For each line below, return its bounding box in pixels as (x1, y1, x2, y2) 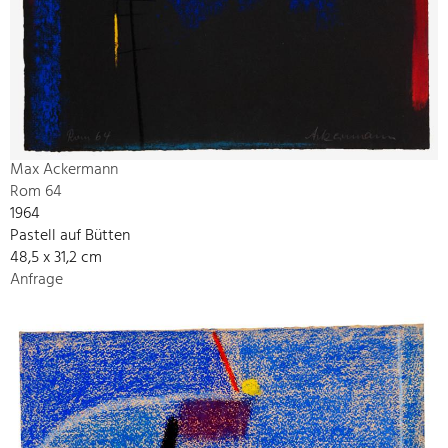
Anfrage (10, 266, 63, 293)
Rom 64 (10, 178, 62, 205)
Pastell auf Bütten (10, 222, 130, 249)
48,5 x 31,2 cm (10, 244, 102, 271)
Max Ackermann (10, 156, 118, 183)
